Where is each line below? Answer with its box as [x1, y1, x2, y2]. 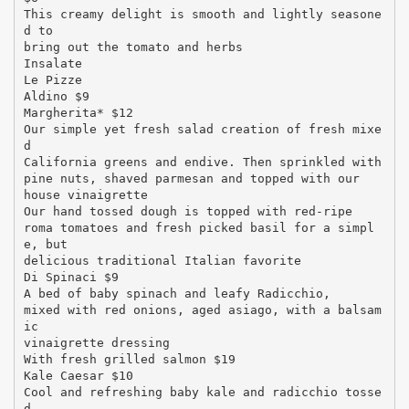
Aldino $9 [23, 89, 89, 103]
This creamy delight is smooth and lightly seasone [23, 6, 382, 21]
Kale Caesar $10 [23, 368, 133, 383]
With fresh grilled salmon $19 [23, 351, 236, 366]
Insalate [23, 56, 82, 70]
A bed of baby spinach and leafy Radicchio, [23, 286, 330, 300]
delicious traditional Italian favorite [23, 253, 301, 267]
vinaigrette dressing [23, 335, 170, 350]
